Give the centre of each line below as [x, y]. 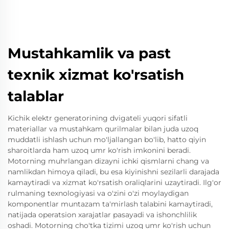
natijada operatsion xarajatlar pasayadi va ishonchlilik [102, 215]
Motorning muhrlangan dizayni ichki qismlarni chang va [108, 161]
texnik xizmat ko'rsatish [96, 75]
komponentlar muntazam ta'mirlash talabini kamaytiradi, [110, 204]
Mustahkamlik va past [89, 53]
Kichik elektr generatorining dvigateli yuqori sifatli [98, 118]
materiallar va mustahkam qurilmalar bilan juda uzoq [103, 129]
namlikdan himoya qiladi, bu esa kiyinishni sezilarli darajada [113, 172]
